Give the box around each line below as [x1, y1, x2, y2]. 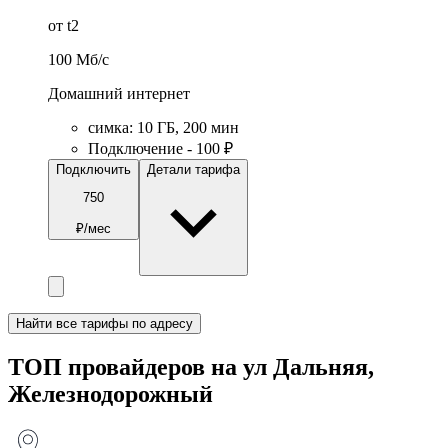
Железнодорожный [8, 380, 213, 407]
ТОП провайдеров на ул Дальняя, [8, 353, 374, 380]
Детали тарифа [147, 161, 240, 177]
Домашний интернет [48, 84, 190, 102]
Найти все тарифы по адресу [16, 315, 193, 331]
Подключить [56, 161, 131, 177]
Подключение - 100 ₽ [88, 139, 233, 157]
